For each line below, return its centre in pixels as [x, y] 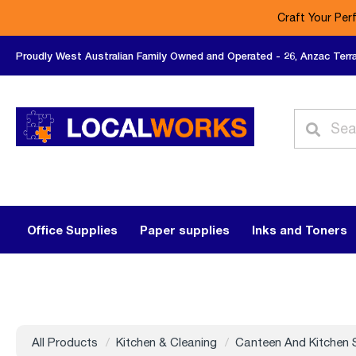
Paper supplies [185, 230]
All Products [65, 342]
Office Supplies [72, 230]
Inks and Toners [300, 230]
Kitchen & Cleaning [166, 342]
